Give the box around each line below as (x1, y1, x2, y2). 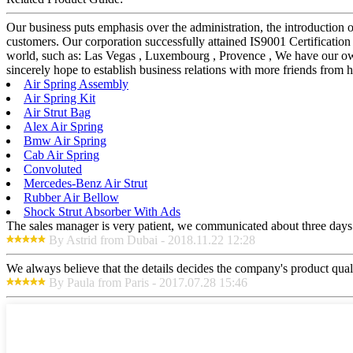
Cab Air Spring (24, 148, 99, 162)
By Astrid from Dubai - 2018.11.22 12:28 (49, 233, 255, 247)
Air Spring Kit (24, 91, 95, 106)
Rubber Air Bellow (24, 191, 119, 205)
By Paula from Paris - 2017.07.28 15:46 (49, 276, 247, 290)
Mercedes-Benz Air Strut (24, 176, 147, 191)
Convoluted (24, 162, 82, 176)
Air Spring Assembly (24, 77, 128, 91)
